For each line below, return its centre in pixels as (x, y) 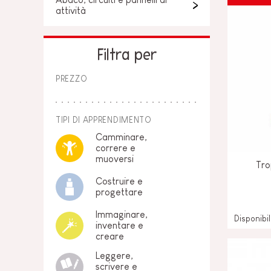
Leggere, (114, 256)
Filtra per (127, 56)
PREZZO (72, 79)
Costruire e (119, 181)
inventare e (119, 225)
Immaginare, (122, 214)
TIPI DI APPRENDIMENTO (104, 120)
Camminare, (121, 137)
